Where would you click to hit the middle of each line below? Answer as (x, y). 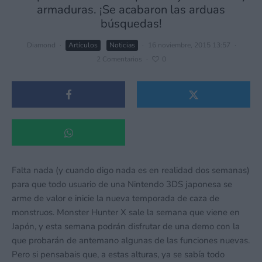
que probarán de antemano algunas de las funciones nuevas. (131, 240)
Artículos (83, 45)
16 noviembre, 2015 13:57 (189, 45)
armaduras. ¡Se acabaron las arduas (131, 10)
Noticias (122, 45)
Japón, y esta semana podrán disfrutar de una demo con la (126, 226)
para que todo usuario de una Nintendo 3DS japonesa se (122, 184)
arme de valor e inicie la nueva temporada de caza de (116, 198)
